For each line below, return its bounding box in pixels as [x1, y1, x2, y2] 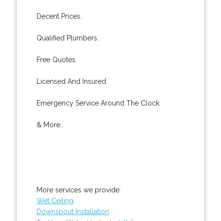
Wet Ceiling [36, 196, 74, 205]
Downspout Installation [36, 207, 109, 216]
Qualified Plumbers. [36, 34, 99, 42]
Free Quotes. [36, 55, 77, 64]
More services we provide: [36, 185, 121, 194]
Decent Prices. [36, 12, 82, 20]
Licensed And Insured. [36, 77, 108, 85]
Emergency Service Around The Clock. [36, 99, 161, 107]
